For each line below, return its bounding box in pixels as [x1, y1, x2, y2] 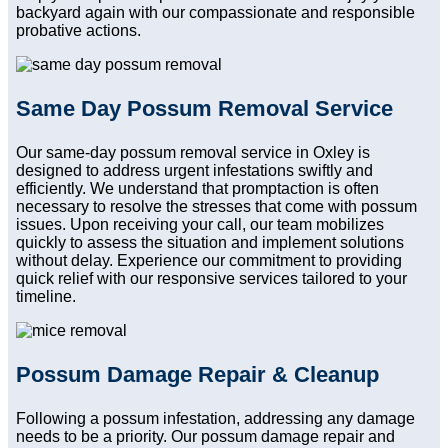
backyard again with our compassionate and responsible [16, 4, 415, 22]
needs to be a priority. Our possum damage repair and [16, 428, 395, 446]
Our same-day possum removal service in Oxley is [16, 144, 370, 162]
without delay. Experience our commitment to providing [16, 252, 402, 270]
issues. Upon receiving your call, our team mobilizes [16, 216, 384, 234]
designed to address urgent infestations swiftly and [16, 162, 373, 180]
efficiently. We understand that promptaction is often [16, 180, 379, 198]
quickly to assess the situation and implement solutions [16, 234, 404, 252]
